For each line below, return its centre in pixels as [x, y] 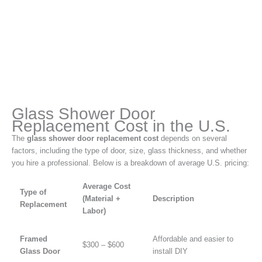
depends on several [193, 139]
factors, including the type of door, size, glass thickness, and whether [129, 151]
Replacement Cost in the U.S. [121, 126]
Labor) [94, 211]
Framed [33, 239]
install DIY [170, 251]
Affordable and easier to [193, 239]
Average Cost [106, 187]
